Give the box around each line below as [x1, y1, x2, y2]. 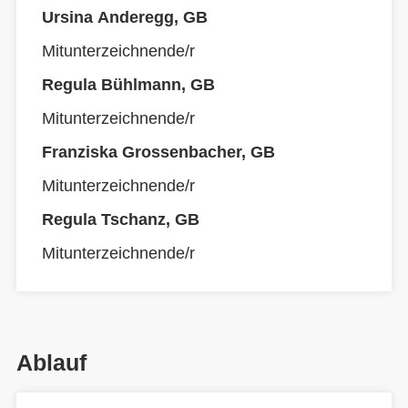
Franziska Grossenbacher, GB [42, 143, 275, 161]
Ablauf [16, 350, 87, 375]
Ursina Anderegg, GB [42, 8, 208, 26]
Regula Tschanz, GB [42, 210, 199, 229]
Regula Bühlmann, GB [42, 76, 215, 94]
